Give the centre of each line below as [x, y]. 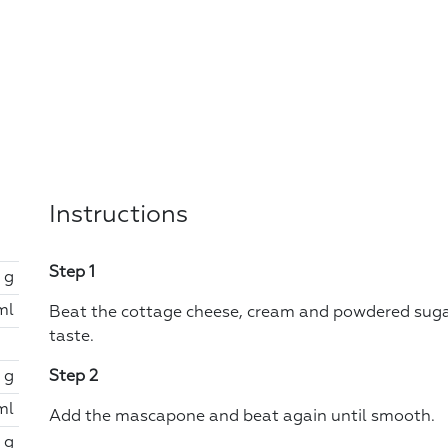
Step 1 [72, 272]
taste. [71, 336]
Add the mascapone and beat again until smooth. [242, 416]
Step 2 [73, 376]
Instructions [118, 214]
